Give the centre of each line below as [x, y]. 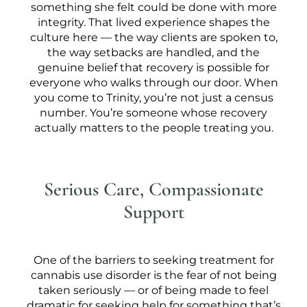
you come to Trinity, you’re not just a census [153, 98]
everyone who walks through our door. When [153, 83]
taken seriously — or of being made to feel [153, 290]
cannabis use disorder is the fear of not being [153, 275]
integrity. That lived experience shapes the [153, 22]
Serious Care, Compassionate [153, 189]
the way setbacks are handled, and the [153, 52]
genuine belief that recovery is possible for [153, 67]
